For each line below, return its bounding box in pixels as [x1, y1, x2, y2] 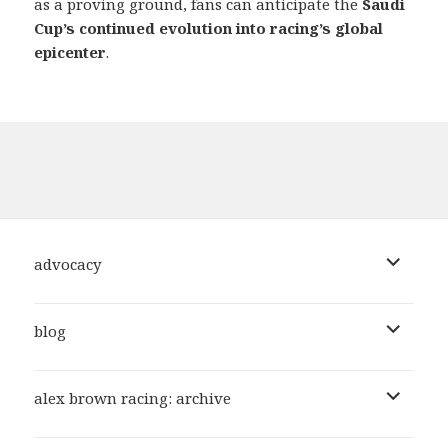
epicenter [34, 41, 107, 62]
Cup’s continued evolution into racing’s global [34, 17, 384, 38]
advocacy [34, 253, 102, 274]
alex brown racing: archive [34, 387, 232, 408]
